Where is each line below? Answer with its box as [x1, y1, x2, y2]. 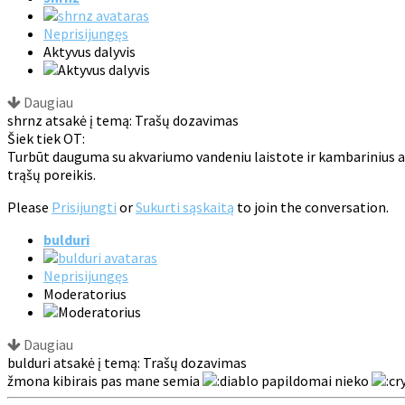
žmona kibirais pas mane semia [7, 372, 202, 391]
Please [7, 198, 52, 217]
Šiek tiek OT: [7, 129, 85, 148]
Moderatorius [43, 285, 127, 304]
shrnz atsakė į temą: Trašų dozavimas [7, 111, 239, 130]
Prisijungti [52, 198, 117, 217]
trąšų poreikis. [7, 165, 96, 184]
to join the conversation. [234, 198, 389, 217]
